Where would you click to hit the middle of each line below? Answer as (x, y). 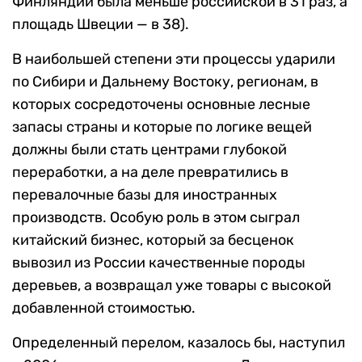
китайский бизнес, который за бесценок (153, 240)
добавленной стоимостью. (104, 308)
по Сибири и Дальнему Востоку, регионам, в (165, 82)
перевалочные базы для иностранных (145, 195)
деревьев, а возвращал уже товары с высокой (172, 286)
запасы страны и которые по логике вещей (162, 127)
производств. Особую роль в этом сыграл (156, 218)
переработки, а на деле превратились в (150, 173)
